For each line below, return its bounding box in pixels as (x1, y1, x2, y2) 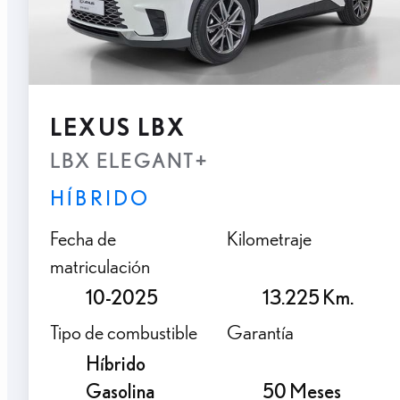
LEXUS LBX (50, 112, 186, 141)
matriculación (50, 253, 150, 278)
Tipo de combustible (50, 319, 197, 344)
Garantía (227, 319, 294, 344)
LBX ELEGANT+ (50, 147, 207, 172)
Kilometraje (227, 225, 312, 250)
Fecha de (50, 225, 116, 250)
